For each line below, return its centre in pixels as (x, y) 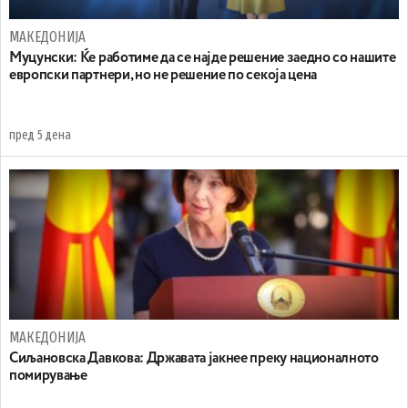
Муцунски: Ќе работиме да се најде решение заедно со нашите (203, 58)
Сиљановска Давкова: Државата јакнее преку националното (194, 359)
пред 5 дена (40, 135)
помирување (48, 376)
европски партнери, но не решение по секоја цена (163, 76)
